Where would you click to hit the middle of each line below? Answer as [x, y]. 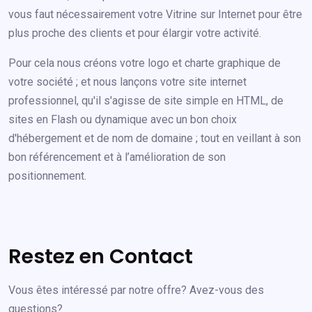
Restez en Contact [101, 257]
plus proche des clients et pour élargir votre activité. [135, 33]
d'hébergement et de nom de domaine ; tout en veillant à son [155, 139]
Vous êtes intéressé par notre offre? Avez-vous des [136, 290]
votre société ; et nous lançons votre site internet [127, 82]
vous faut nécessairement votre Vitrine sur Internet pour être [155, 15]
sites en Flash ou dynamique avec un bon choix [123, 120]
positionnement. [47, 176]
